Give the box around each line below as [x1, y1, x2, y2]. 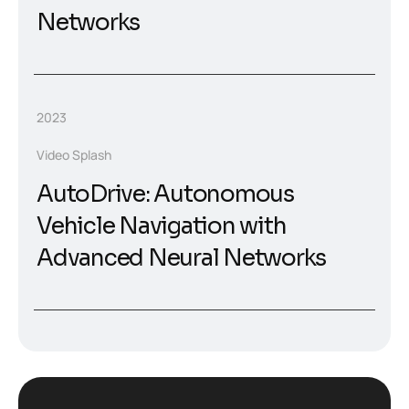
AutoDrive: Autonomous [37, 180, 294, 209]
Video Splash [37, 146, 111, 164]
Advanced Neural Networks [37, 244, 326, 273]
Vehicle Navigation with [37, 212, 287, 241]
